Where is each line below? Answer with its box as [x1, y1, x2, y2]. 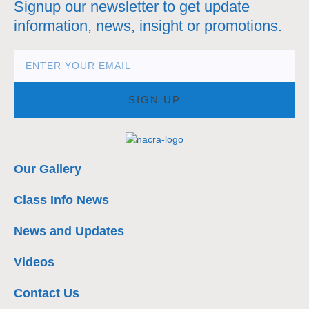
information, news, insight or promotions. [14, 17, 282, 34]
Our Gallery [14, 161, 81, 176]
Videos [14, 255, 54, 269]
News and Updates [14, 223, 124, 238]
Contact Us [14, 286, 79, 300]
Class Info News [14, 192, 109, 207]
